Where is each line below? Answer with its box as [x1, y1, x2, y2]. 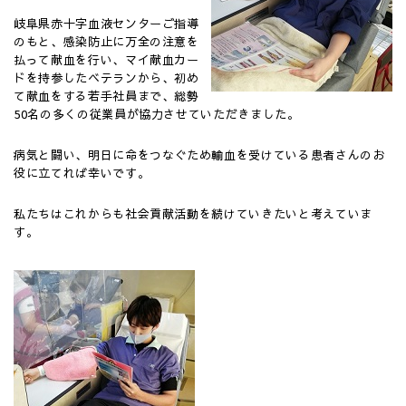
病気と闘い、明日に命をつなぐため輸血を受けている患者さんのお [14, 147, 385, 163]
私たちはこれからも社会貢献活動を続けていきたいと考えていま [14, 206, 372, 222]
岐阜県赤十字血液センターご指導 [14, 15, 199, 32]
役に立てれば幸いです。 [14, 165, 150, 181]
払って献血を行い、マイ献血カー [14, 52, 199, 68]
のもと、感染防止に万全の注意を [14, 34, 199, 50]
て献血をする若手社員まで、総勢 [14, 88, 199, 104]
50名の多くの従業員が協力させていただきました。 [14, 106, 300, 122]
